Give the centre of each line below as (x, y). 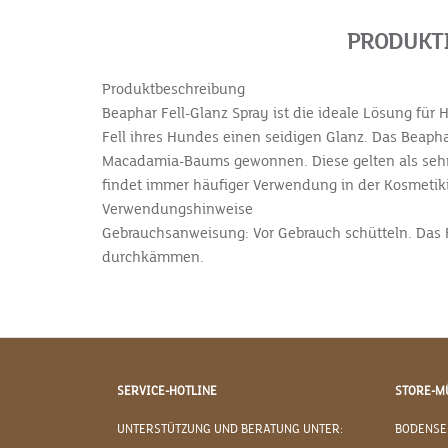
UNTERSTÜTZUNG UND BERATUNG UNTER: (230, 429)
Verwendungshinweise (177, 209)
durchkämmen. (153, 257)
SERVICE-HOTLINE (167, 391)
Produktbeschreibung (175, 89)
